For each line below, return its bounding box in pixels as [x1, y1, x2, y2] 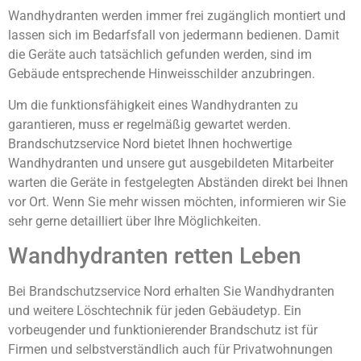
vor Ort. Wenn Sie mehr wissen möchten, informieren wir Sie [8, 193, 346, 210]
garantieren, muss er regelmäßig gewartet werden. [8, 116, 291, 132]
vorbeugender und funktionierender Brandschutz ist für [8, 322, 317, 338]
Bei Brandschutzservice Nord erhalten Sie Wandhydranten [8, 284, 334, 300]
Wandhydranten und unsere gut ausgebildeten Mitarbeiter [8, 155, 334, 171]
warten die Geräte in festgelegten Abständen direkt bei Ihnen [8, 174, 348, 190]
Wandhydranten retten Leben [8, 243, 301, 270]
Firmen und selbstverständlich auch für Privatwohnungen [8, 342, 333, 358]
